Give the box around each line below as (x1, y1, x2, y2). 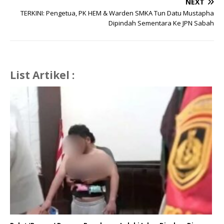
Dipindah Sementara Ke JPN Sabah (108, 18, 214, 28)
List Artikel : (10, 68, 74, 82)
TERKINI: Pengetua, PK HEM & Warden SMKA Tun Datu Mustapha (20, 8, 214, 18)
